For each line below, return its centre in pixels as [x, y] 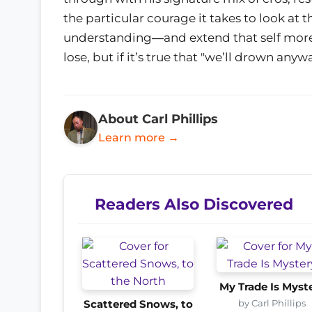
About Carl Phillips [158, 118]
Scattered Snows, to [138, 304]
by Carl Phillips [272, 303]
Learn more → [139, 137]
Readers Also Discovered [194, 204]
